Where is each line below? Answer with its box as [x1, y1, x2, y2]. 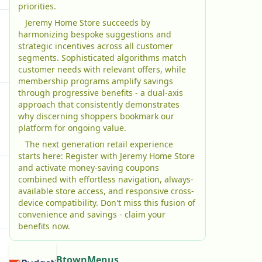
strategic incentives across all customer [18, 40, 173, 51]
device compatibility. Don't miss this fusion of [18, 197, 195, 208]
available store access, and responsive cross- [18, 185, 194, 196]
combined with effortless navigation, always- [18, 174, 194, 185]
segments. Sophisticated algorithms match [18, 52, 187, 63]
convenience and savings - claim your [18, 209, 166, 220]
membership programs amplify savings [18, 75, 173, 87]
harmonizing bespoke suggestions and [18, 29, 171, 40]
